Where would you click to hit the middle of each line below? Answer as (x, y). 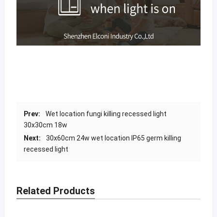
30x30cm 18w (45, 125)
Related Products (55, 191)
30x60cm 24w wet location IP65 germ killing (113, 138)
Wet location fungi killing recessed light (106, 114)
